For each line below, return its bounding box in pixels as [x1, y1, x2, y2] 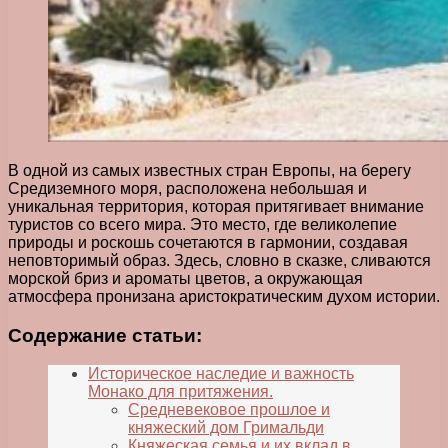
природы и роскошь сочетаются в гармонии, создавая [8, 233, 408, 251]
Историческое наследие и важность [88, 365, 354, 383]
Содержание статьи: [8, 324, 202, 346]
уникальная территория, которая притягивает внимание [8, 197, 424, 215]
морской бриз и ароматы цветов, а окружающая [8, 269, 363, 287]
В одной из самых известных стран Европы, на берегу [8, 161, 411, 179]
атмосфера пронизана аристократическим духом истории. [8, 287, 440, 305]
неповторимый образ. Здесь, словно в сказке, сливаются [8, 251, 431, 269]
